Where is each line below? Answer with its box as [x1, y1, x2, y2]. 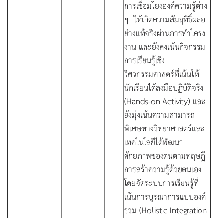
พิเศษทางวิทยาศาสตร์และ [124, 122, 205, 134]
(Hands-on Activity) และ [124, 94, 206, 107]
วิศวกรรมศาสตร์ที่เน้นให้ [124, 67, 199, 80]
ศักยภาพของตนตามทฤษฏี [124, 149, 205, 162]
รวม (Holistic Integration [124, 203, 207, 216]
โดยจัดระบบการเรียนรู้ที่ [124, 176, 199, 189]
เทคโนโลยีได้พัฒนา [124, 135, 183, 148]
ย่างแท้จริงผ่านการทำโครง [124, 26, 205, 39]
